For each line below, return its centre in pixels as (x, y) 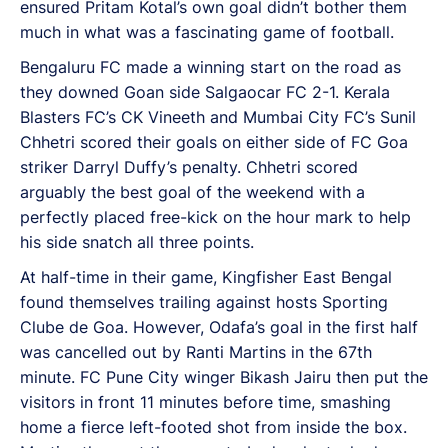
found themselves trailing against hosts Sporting (204, 301)
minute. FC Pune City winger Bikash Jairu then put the (224, 376)
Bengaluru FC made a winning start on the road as (210, 66)
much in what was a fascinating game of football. (207, 31)
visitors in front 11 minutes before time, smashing (205, 401)
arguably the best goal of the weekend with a (192, 191)
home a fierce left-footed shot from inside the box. (213, 426)
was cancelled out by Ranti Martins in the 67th (196, 351)
